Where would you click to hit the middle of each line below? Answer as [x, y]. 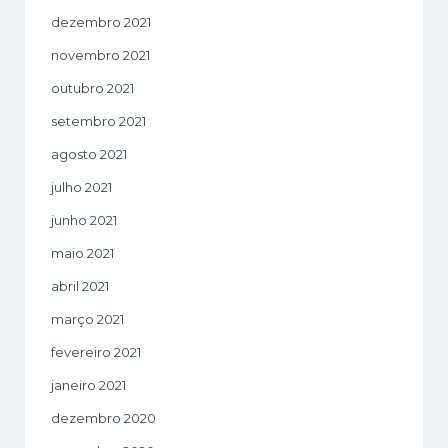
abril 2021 [80, 286]
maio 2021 [82, 253]
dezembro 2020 [103, 418]
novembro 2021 [100, 55]
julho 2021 [81, 187]
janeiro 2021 [88, 385]
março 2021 [87, 319]
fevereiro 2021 [96, 352]
